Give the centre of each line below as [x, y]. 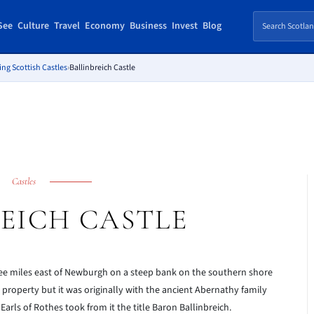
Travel [67, 26]
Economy [104, 26]
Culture [33, 26]
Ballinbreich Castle [102, 68]
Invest [184, 26]
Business [148, 26]
